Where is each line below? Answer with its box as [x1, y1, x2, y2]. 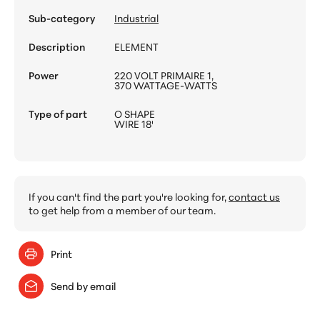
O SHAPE [114, 106, 155, 121]
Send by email [51, 279, 116, 294]
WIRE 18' [114, 116, 154, 131]
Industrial [114, 11, 159, 26]
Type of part [29, 106, 87, 121]
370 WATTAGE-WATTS [114, 78, 217, 93]
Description [29, 39, 85, 54]
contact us [229, 189, 280, 204]
